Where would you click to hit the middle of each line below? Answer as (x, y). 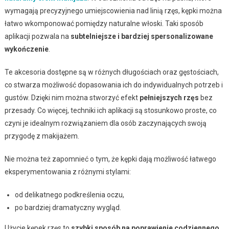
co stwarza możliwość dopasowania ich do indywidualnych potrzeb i (113, 85)
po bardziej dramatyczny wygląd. (68, 207)
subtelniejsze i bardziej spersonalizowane (142, 36)
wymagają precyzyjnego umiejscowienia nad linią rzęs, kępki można (113, 10)
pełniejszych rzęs (169, 97)
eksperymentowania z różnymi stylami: (67, 171)
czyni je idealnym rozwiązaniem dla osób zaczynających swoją (105, 123)
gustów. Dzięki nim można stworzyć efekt (72, 97)
